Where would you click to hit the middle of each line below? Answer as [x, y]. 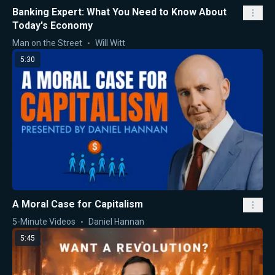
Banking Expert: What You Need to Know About [119, 12]
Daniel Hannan [116, 221]
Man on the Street [47, 43]
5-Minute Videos [44, 221]
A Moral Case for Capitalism [78, 204]
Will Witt [110, 43]
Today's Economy [52, 25]
